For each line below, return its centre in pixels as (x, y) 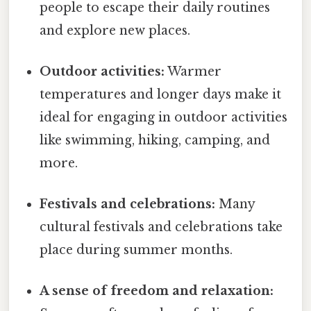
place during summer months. (136, 250)
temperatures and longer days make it (161, 94)
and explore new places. (115, 30)
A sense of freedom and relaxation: (157, 291)
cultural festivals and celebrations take (161, 227)
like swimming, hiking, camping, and (155, 140)
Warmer (193, 71)
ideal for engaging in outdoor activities (164, 117)
